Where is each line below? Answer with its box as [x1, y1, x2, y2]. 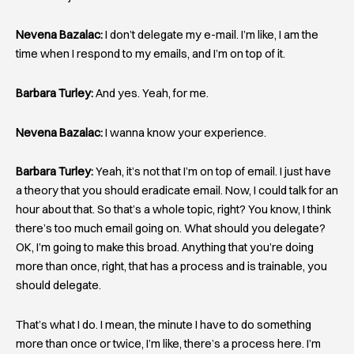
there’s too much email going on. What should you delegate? [16, 221, 326, 236]
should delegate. [16, 278, 101, 293]
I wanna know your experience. [103, 125, 266, 140]
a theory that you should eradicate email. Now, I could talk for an [16, 183, 338, 198]
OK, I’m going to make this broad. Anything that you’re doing [16, 240, 314, 255]
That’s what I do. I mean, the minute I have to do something [16, 317, 311, 332]
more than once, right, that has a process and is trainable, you [16, 259, 327, 274]
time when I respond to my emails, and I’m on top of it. [16, 47, 285, 62]
